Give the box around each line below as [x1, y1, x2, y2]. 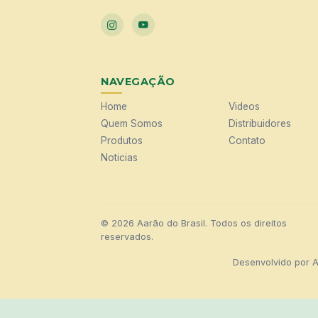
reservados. [101, 231, 153, 242]
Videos [229, 100, 260, 112]
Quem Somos [101, 117, 163, 129]
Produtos [101, 134, 143, 146]
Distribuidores [229, 117, 291, 129]
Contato [229, 134, 265, 146]
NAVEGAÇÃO [101, 75, 175, 88]
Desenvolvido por [232, 256, 312, 268]
